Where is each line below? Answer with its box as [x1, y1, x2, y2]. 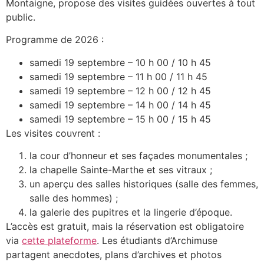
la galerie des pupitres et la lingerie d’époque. [29, 206, 232, 218]
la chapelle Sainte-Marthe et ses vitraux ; [29, 163, 212, 176]
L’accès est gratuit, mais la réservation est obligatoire [6, 220, 244, 232]
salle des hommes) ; [29, 192, 118, 204]
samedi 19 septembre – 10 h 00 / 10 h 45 [29, 56, 211, 68]
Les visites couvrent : [6, 127, 100, 139]
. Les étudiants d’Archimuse [97, 234, 217, 246]
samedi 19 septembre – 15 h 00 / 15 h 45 [29, 113, 211, 125]
